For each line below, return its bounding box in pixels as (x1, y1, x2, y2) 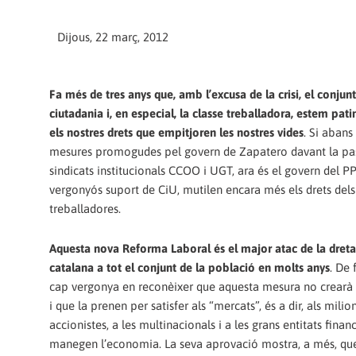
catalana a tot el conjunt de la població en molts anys (49, 261, 330, 275)
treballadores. (49, 202, 121, 216)
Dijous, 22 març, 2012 (57, 29, 168, 44)
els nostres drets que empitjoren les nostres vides (49, 126, 304, 140)
